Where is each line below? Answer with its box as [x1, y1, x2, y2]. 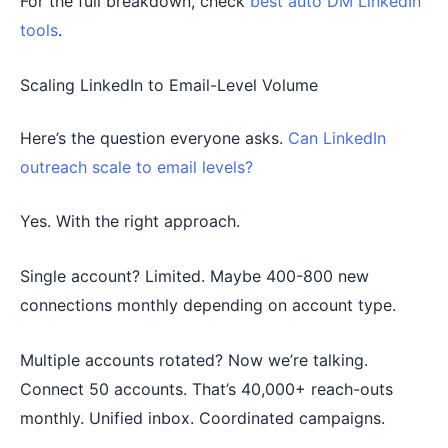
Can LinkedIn [288, 127, 386, 148]
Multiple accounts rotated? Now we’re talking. [20, 349, 368, 370]
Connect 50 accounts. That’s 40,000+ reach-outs [20, 378, 393, 399]
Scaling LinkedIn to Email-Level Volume [20, 74, 318, 95]
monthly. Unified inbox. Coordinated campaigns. [20, 407, 385, 428]
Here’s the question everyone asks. [20, 127, 288, 148]
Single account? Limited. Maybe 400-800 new [20, 265, 369, 286]
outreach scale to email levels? [20, 156, 253, 177]
